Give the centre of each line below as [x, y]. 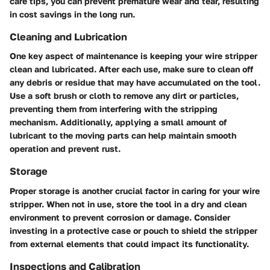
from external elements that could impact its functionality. [129, 243]
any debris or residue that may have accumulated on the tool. [135, 83]
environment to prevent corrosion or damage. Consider [120, 217]
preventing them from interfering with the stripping [114, 109]
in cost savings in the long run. [72, 14]
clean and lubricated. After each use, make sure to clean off [131, 69]
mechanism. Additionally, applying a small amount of [118, 122]
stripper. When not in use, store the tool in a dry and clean [128, 204]
